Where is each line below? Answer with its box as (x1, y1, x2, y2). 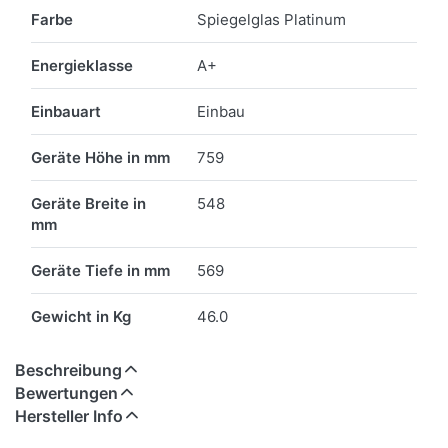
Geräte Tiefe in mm (31, 261, 170, 281)
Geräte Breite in (31, 194, 146, 214)
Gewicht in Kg (31, 307, 131, 327)
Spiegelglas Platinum (197, 10, 346, 30)
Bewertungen (15, 383, 118, 404)
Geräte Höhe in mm (31, 148, 170, 168)
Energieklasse (31, 56, 133, 76)
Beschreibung (15, 360, 122, 381)
